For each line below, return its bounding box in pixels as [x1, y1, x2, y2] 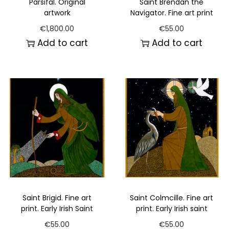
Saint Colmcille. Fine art [130, 193, 214, 203]
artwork [43, 8, 71, 18]
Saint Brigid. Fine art [22, 193, 92, 203]
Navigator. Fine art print [130, 8, 213, 18]
